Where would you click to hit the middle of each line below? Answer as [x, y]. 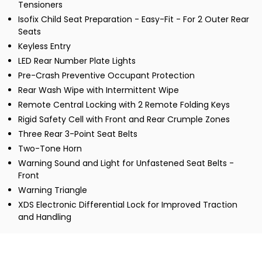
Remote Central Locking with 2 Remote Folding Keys [124, 105]
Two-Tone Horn [50, 149]
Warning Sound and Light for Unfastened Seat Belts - [126, 163]
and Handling [45, 217]
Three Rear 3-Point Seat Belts [78, 134]
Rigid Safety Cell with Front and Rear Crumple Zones [124, 120]
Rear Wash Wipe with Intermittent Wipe [99, 90]
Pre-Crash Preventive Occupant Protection [106, 76]
